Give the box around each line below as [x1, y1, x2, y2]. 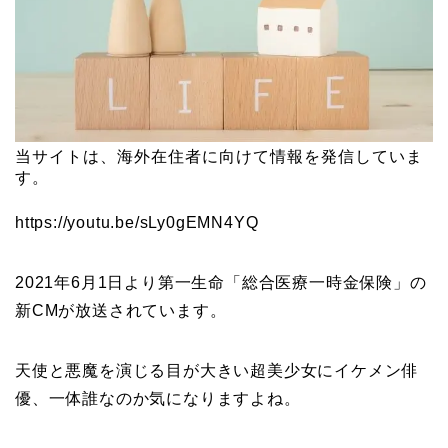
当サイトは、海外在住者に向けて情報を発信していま [15, 148, 423, 166]
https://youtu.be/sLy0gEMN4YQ [15, 214, 259, 232]
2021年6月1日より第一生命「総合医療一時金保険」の [15, 274, 427, 292]
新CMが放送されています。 [15, 302, 227, 320]
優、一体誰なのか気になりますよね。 [15, 390, 301, 408]
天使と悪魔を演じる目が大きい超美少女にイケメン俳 [15, 362, 419, 380]
